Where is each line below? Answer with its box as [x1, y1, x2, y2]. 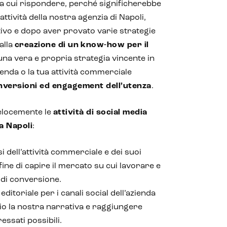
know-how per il [81, 41, 149, 49]
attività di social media [53, 108, 147, 117]
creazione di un [14, 41, 79, 49]
